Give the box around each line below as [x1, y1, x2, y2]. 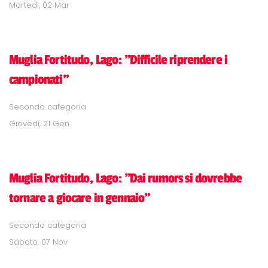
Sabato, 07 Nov [9, 236, 68, 248]
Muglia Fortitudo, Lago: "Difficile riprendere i [9, 51, 228, 68]
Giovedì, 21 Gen [9, 117, 69, 129]
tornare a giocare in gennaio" [9, 190, 150, 206]
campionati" [9, 71, 68, 87]
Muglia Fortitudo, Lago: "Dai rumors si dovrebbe [9, 170, 242, 186]
